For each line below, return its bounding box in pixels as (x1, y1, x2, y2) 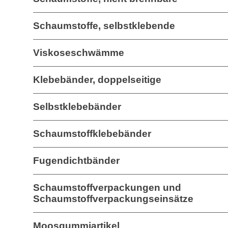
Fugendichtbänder (33, 155, 120, 166)
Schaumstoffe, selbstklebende (33, 20, 175, 31)
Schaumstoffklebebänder (33, 128, 151, 139)
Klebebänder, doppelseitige (33, 74, 161, 85)
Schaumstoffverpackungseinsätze (33, 193, 193, 204)
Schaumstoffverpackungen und (33, 182, 181, 193)
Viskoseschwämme (33, 47, 124, 58)
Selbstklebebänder (33, 101, 121, 112)
